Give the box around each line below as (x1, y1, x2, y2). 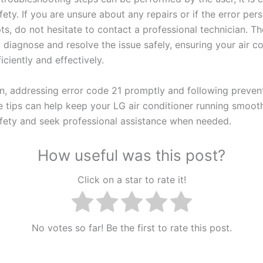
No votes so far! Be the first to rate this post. (31, 222, 232, 234)
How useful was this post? (38, 146, 225, 165)
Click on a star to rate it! (77, 173, 186, 186)
